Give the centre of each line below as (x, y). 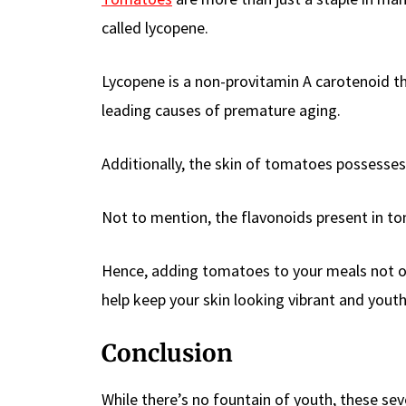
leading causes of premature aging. (221, 110)
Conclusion (167, 353)
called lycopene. (155, 27)
